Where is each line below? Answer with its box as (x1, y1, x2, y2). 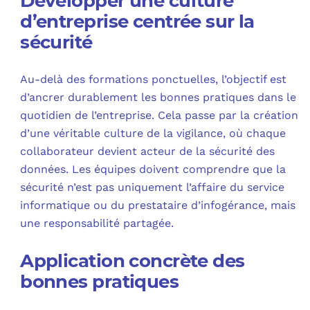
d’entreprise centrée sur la (20, 10, 255, 33)
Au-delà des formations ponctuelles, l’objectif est (20, 72, 287, 86)
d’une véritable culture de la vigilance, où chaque (20, 126, 286, 140)
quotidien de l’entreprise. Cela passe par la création (20, 108, 299, 122)
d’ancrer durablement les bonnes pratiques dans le (20, 90, 297, 104)
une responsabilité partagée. (20, 216, 174, 230)
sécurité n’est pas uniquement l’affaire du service (20, 180, 285, 194)
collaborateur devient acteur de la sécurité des (20, 144, 275, 158)
